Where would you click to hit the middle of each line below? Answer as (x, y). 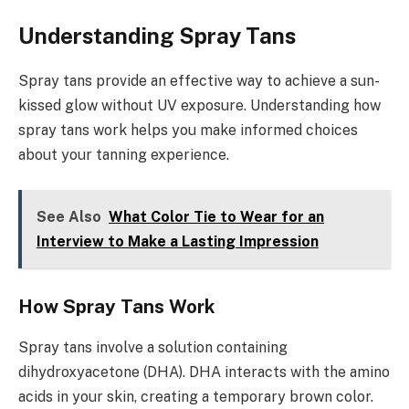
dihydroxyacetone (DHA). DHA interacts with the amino (204, 372)
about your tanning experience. (124, 155)
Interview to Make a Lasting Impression (177, 241)
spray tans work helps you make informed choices (188, 131)
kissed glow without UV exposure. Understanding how (199, 106)
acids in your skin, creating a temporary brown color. (196, 396)
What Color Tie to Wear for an (216, 216)
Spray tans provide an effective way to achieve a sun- (199, 81)
